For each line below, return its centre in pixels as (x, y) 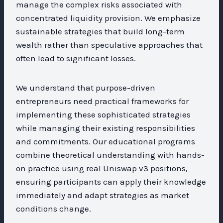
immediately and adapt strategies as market (103, 195)
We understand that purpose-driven (86, 87)
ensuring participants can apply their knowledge (111, 181)
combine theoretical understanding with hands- (110, 155)
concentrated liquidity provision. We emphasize (108, 18)
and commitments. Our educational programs (106, 141)
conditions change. (54, 208)
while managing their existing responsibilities (106, 128)
